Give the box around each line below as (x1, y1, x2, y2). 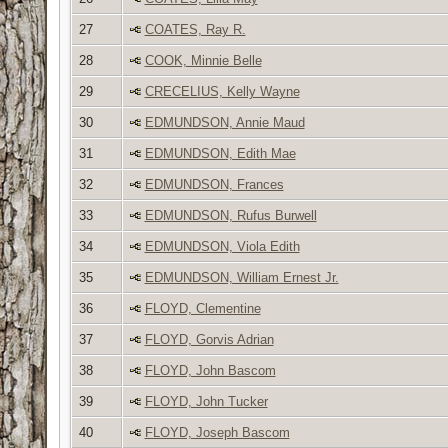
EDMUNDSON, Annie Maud (144, 114, 305, 130)
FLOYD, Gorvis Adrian (144, 331, 274, 347)
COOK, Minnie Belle (144, 52, 262, 68)
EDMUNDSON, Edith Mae (144, 145, 296, 161)
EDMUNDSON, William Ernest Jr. (144, 269, 339, 285)
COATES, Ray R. (144, 21, 246, 37)
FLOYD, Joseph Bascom (144, 424, 290, 440)
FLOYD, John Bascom (144, 362, 276, 378)
